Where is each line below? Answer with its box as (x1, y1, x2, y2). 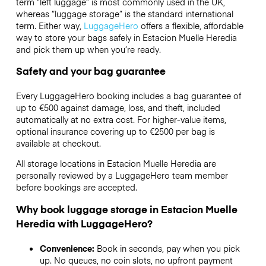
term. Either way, (15, 19, 84, 31)
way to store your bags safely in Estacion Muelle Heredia (15, 31, 237, 43)
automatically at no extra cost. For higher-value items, (15, 113, 226, 126)
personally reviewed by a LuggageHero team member (15, 169, 228, 182)
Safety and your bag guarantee (15, 64, 166, 78)
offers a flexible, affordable (138, 19, 243, 31)
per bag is (173, 125, 215, 138)
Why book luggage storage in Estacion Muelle (15, 201, 237, 216)
